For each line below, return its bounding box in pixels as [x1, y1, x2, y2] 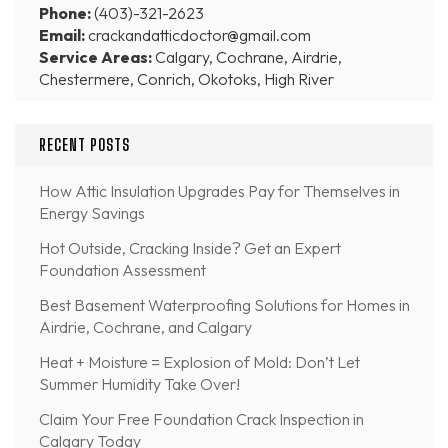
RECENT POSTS [39, 134, 130, 154]
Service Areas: [39, 46, 152, 67]
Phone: [39, 2, 91, 23]
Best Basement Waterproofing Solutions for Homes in [39, 294, 410, 315]
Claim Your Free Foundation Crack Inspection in [39, 408, 364, 429]
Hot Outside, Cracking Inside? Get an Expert [39, 237, 341, 258]
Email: [39, 24, 85, 45]
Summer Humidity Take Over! [39, 373, 240, 394]
